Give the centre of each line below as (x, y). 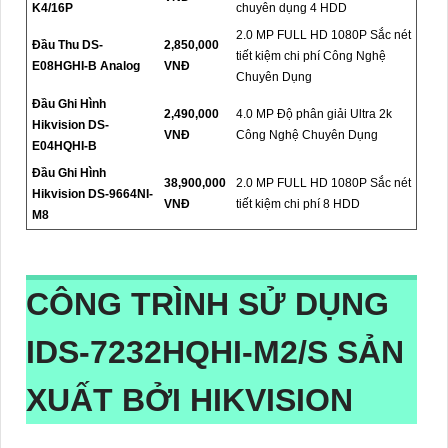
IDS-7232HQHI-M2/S (181, 351)
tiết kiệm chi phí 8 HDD (298, 203)
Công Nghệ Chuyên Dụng (307, 134)
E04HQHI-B (64, 145)
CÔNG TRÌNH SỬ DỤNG (207, 303)
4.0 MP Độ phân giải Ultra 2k (314, 113)
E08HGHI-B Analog (86, 65)
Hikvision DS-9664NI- (92, 193)
